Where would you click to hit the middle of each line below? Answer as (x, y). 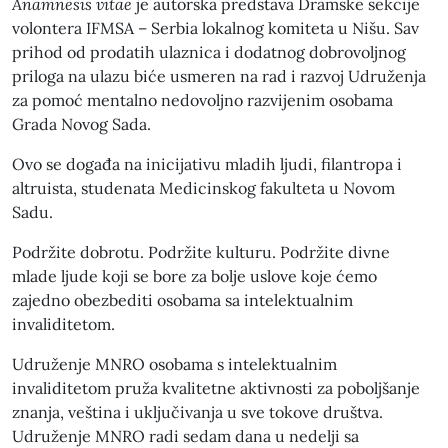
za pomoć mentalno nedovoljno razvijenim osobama (202, 100)
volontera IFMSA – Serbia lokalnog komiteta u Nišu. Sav (215, 28)
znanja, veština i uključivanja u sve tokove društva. (197, 412)
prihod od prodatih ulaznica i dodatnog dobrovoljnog (209, 52)
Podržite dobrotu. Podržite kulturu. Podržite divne (201, 252)
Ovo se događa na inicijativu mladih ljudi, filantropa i (207, 164)
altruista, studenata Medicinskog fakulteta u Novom (203, 188)
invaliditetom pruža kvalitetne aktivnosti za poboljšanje (216, 388)
